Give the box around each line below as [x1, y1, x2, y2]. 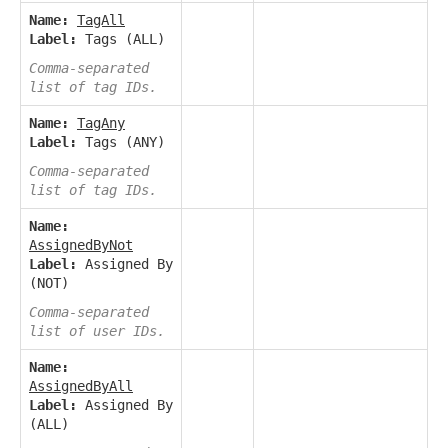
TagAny [77, 115, 125, 132]
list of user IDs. [29, 323, 165, 340]
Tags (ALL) [77, 31, 165, 48]
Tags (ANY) [77, 134, 165, 151]
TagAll [77, 12, 125, 29]
